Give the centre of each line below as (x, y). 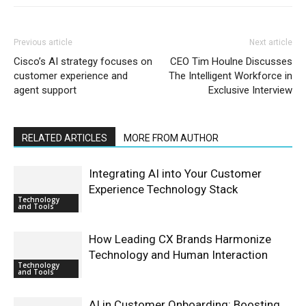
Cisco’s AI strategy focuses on (83, 61)
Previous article (43, 42)
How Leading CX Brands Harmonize (180, 239)
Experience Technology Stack (163, 189)
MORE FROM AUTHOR (171, 138)
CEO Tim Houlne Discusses (231, 61)
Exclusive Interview (250, 90)
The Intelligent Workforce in (231, 75)
